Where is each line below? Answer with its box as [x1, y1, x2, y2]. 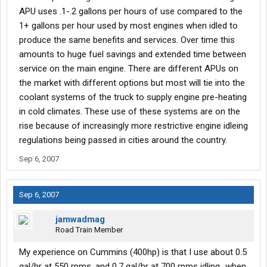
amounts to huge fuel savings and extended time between [19, 49, 246, 60]
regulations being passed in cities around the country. [19, 135, 227, 146]
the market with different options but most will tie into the [19, 77, 245, 89]
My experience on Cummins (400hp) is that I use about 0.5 [19, 247, 247, 258]
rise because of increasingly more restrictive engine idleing [19, 120, 248, 132]
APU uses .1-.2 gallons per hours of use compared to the [19, 6, 243, 17]
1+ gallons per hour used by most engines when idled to [19, 20, 238, 32]
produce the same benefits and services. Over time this [19, 35, 235, 46]
